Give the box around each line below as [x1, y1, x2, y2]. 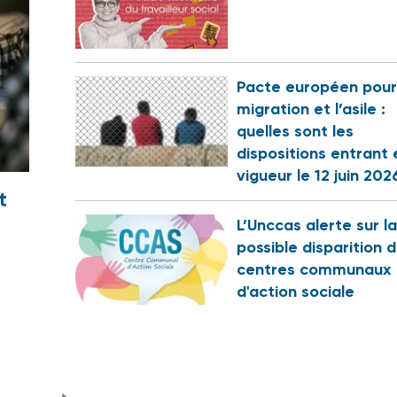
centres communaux [236, 260, 391, 280]
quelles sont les [236, 121, 354, 142]
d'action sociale [236, 282, 354, 302]
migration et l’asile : [236, 99, 385, 120]
